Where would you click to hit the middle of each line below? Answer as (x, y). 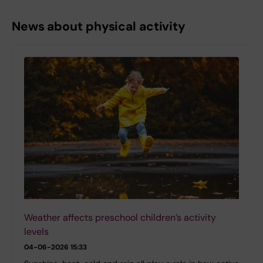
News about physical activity (99, 27)
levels (36, 231)
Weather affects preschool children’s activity (120, 217)
